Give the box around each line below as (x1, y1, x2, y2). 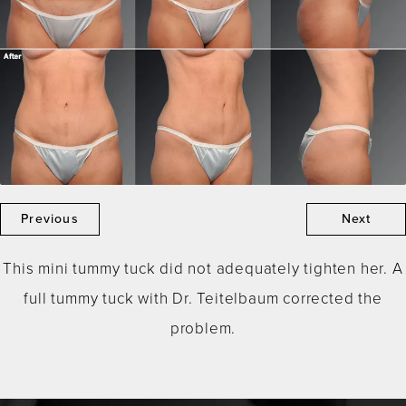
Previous (21, 209, 79, 229)
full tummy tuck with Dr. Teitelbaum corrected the (24, 287, 382, 311)
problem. (169, 317, 237, 341)
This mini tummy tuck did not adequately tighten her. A (3, 257, 403, 281)
